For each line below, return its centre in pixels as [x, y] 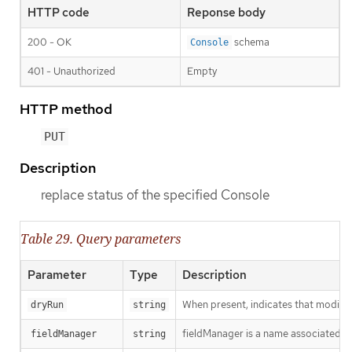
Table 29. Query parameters [101, 239]
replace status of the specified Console [155, 195]
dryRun [47, 305]
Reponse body [226, 13]
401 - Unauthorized [71, 71]
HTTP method [66, 109]
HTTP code [59, 13]
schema [251, 42]
